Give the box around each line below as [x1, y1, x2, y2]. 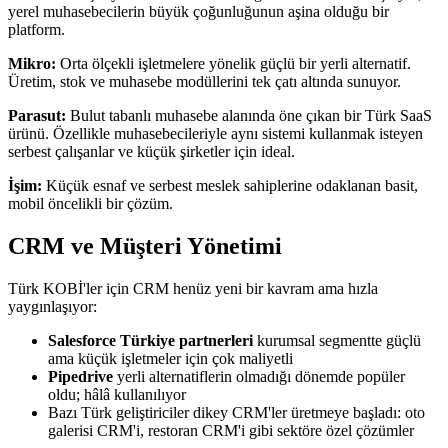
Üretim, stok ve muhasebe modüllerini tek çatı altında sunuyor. [8, 73, 401, 91]
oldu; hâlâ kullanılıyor [48, 386, 186, 404]
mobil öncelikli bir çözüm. [8, 195, 173, 213]
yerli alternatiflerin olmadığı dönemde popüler [113, 368, 405, 386]
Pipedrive [48, 368, 113, 386]
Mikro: [8, 55, 56, 73]
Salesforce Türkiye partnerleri [48, 332, 253, 350]
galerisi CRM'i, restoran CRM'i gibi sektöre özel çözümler [48, 422, 414, 440]
